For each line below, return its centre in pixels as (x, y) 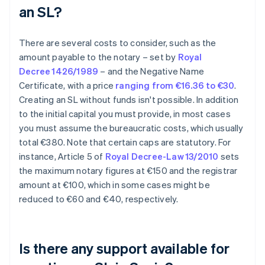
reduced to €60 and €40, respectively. (99, 199)
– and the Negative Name (151, 71)
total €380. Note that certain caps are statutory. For (125, 142)
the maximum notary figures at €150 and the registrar (128, 171)
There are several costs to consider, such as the (118, 43)
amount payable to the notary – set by (98, 57)
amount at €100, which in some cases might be (114, 185)
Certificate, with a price (67, 85)
